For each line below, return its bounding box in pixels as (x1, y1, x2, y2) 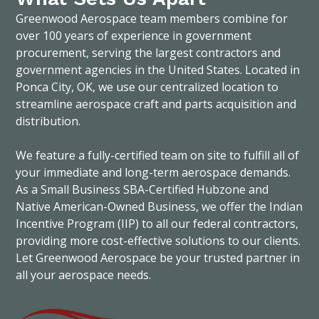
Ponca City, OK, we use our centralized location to (16, 79, 279, 95)
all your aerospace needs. (16, 267, 152, 283)
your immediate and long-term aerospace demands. (16, 164, 291, 181)
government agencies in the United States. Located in (16, 62, 300, 78)
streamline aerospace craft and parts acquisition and (16, 96, 297, 113)
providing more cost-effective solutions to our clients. (16, 233, 301, 249)
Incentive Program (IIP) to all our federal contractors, (16, 216, 299, 232)
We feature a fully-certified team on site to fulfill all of (16, 147, 300, 164)
